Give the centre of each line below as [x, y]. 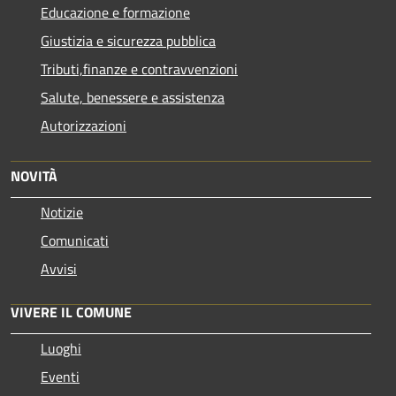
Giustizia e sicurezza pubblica [128, 40]
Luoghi [61, 348]
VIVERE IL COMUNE [71, 312]
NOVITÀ [34, 175]
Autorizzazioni [84, 125]
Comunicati [75, 240]
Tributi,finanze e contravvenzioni [139, 69]
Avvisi [59, 268]
